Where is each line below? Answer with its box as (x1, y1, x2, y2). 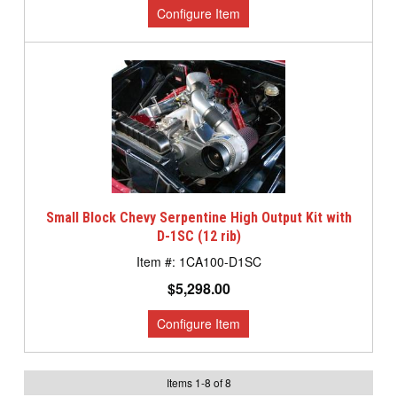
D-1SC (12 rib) (156, 228, 241, 245)
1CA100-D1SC (178, 253, 261, 271)
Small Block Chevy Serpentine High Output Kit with (45, 209, 352, 227)
